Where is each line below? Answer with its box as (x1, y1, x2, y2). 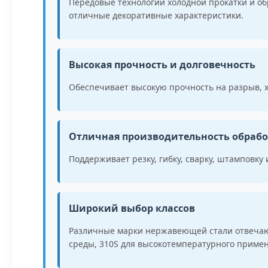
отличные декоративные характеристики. (69, 10, 243, 21)
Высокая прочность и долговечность (69, 58, 255, 71)
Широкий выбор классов (69, 202, 195, 215)
